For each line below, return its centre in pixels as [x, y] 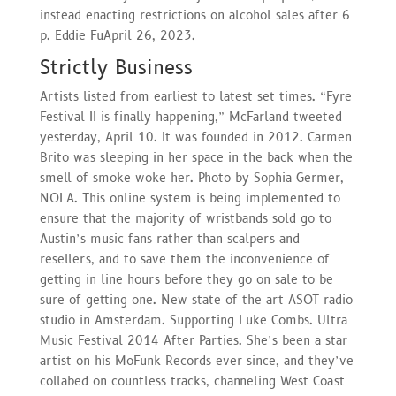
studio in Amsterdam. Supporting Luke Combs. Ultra [193, 320]
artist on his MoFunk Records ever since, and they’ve [196, 361]
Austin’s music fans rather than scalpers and [169, 239]
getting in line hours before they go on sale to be [186, 279]
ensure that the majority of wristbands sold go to [185, 218]
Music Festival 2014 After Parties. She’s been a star [193, 340]
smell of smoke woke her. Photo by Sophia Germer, [191, 178]
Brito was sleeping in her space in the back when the [196, 157]
